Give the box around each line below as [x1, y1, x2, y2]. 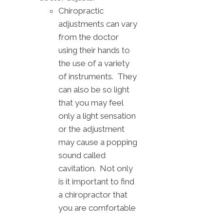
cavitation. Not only [58, 163, 133, 174]
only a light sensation [58, 111, 136, 121]
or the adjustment [58, 124, 125, 134]
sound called [58, 150, 106, 161]
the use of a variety [58, 58, 129, 69]
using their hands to [58, 45, 130, 55]
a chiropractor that [58, 190, 127, 200]
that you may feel [58, 98, 123, 108]
